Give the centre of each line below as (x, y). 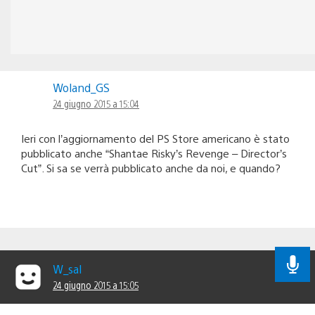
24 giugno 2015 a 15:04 (96, 104)
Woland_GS (81, 88)
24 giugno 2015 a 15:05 (96, 285)
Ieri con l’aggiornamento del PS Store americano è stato (155, 139)
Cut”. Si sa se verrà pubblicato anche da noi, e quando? (151, 168)
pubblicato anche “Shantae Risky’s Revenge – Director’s (154, 153)
